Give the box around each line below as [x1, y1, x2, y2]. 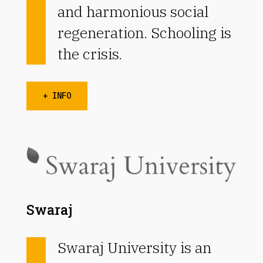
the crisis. [57, 43, 122, 63]
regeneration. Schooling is [57, 22, 231, 42]
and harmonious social [57, 1, 208, 21]
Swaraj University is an [57, 237, 211, 257]
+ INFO [42, 90, 71, 101]
